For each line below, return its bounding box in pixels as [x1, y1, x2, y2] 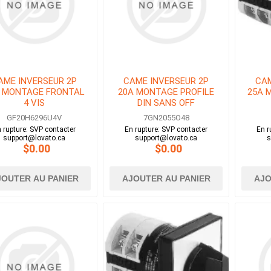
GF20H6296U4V [7, 113, 62, 123]
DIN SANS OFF [137, 97, 195, 109]
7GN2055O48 [143, 113, 189, 123]
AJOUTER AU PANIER [122, 174, 211, 184]
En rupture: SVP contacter [125, 125, 208, 134]
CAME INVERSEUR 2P [123, 76, 209, 87]
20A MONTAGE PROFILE [118, 87, 215, 98]
